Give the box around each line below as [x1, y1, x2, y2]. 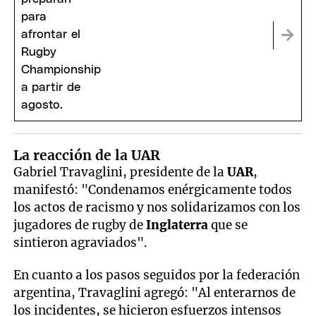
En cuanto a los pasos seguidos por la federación [13, 267, 300, 284]
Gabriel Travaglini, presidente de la [13, 164, 228, 180]
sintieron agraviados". [13, 234, 148, 250]
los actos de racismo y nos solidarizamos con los [13, 199, 301, 215]
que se [211, 217, 248, 233]
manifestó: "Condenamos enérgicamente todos [13, 181, 293, 197]
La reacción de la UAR [13, 146, 161, 164]
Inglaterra [146, 217, 212, 233]
